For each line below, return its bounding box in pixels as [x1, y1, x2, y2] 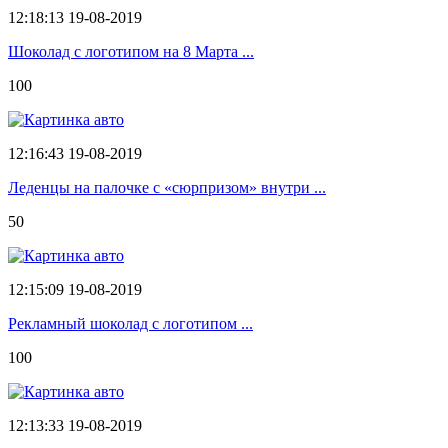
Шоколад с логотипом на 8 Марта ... [8, 42, 254, 60]
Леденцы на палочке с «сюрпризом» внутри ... [8, 178, 326, 196]
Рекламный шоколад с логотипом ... [8, 314, 253, 332]
